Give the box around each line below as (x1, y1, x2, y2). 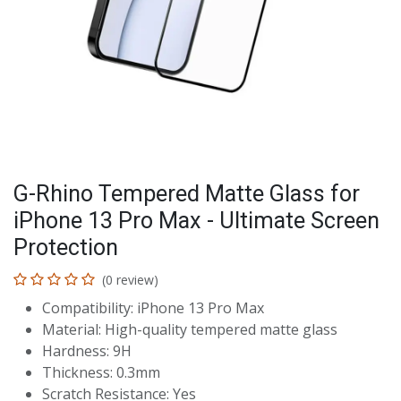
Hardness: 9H (42, 341, 132, 361)
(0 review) (102, 271, 158, 288)
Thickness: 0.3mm (42, 363, 160, 382)
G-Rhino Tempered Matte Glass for (13, 181, 360, 207)
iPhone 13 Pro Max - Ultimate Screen (13, 208, 380, 234)
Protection (13, 235, 118, 260)
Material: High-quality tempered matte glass (42, 320, 337, 339)
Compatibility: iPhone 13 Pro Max (42, 298, 264, 318)
